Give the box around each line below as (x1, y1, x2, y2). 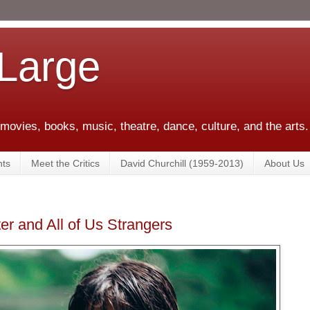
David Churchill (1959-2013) (120, 157, 244, 169)
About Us (264, 157, 304, 169)
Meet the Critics (31, 157, 100, 169)
